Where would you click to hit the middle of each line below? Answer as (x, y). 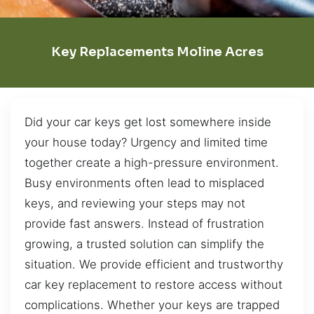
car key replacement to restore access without (153, 284)
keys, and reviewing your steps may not (135, 203)
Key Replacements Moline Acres (157, 52)
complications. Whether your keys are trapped (152, 305)
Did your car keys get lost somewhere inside (148, 122)
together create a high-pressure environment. (152, 162)
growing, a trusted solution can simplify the (144, 244)
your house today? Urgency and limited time (146, 142)
